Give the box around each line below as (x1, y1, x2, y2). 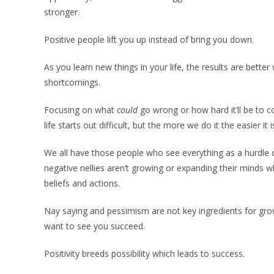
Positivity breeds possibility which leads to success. (44, 248, 245, 260)
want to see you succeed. (44, 220, 145, 232)
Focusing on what (44, 104, 114, 116)
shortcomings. (44, 76, 103, 89)
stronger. (44, 6, 82, 18)
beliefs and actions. (44, 177, 122, 190)
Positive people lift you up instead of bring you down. (44, 34, 256, 46)
